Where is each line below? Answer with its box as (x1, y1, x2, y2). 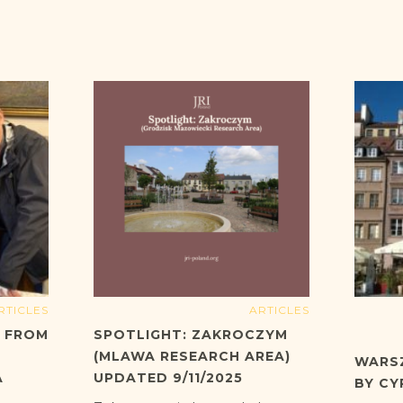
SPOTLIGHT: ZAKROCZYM (94, 327, 288, 344)
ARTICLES (249, 303, 309, 318)
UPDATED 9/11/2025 (94, 370, 243, 387)
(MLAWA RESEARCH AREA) (94, 348, 291, 365)
